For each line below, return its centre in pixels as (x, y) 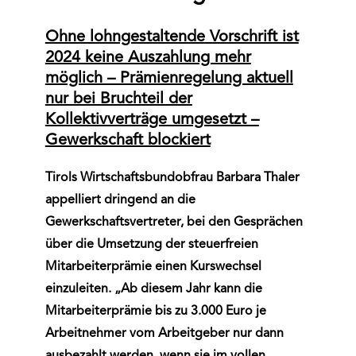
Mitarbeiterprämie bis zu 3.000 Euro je (155, 311)
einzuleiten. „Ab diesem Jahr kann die (153, 289)
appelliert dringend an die (120, 200)
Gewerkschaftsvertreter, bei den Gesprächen (174, 222)
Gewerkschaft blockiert (128, 141)
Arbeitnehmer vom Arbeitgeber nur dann (164, 334)
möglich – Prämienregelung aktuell (169, 79)
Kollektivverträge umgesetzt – (152, 120)
